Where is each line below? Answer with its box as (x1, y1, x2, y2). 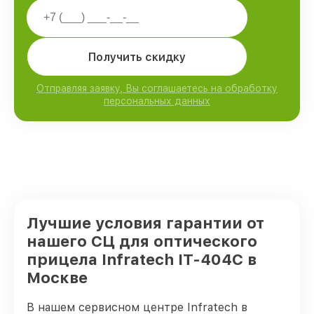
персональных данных (104, 95, 210, 107)
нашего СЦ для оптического (27, 232, 257, 250)
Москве (27, 268, 88, 287)
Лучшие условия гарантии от (27, 214, 264, 232)
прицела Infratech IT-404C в (27, 250, 257, 268)
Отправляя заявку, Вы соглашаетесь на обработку (36, 83, 278, 94)
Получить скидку (88, 50, 186, 64)
